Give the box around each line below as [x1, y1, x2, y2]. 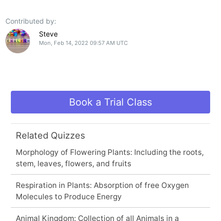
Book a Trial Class [69, 96, 152, 108]
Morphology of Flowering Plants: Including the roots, [15, 147, 204, 157]
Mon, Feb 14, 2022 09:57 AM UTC [38, 39, 128, 46]
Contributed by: [5, 16, 57, 25]
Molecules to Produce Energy [15, 191, 122, 201]
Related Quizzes [15, 129, 85, 141]
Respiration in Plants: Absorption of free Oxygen [15, 180, 189, 190]
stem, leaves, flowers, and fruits [15, 158, 131, 168]
